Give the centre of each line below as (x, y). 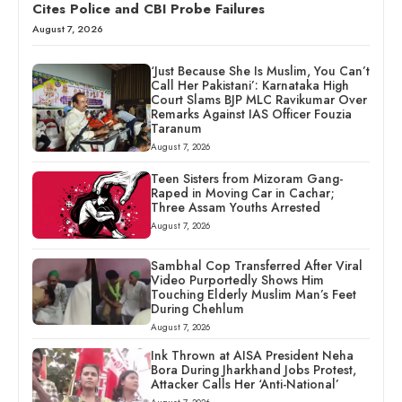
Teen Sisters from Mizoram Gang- (246, 179)
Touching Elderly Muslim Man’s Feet (253, 294)
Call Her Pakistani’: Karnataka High (249, 85)
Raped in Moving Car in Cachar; (242, 193)
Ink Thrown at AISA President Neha (252, 355)
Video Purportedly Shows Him (237, 280)
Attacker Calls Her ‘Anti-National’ (245, 384)
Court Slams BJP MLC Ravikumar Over (258, 99)
